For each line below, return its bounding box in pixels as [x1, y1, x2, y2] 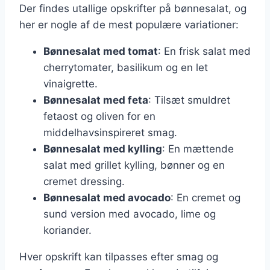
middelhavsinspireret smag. [43, 126, 177, 139]
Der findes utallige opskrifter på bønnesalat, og [19, 2, 246, 14]
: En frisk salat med [158, 45, 251, 57]
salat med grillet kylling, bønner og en [43, 159, 225, 171]
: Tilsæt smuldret [148, 93, 230, 106]
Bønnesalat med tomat [43, 45, 158, 57]
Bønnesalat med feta [43, 93, 148, 106]
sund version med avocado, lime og [43, 207, 216, 220]
